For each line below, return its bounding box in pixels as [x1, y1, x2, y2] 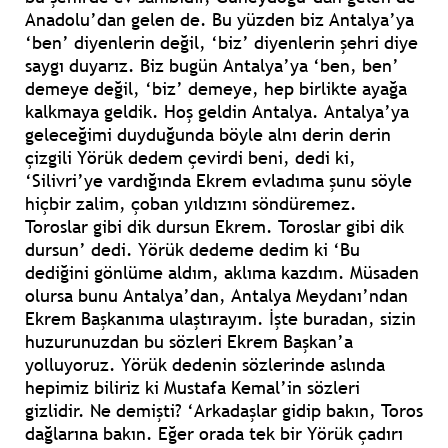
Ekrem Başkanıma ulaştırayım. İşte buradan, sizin [25, 307, 416, 331]
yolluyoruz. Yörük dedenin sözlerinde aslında [25, 353, 385, 377]
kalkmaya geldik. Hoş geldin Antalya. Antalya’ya [25, 100, 409, 124]
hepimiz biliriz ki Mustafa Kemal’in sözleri [25, 376, 360, 400]
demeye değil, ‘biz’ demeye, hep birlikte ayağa [25, 77, 407, 101]
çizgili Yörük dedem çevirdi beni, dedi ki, [25, 146, 356, 170]
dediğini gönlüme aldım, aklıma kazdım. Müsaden [25, 261, 419, 285]
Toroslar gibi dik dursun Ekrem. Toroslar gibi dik [25, 215, 404, 239]
